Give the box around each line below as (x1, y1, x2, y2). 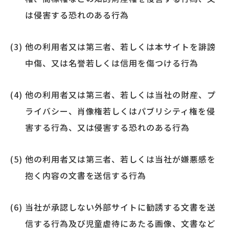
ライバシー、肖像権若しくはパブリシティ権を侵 (25, 104, 215, 117)
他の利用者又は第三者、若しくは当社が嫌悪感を (25, 152, 216, 165)
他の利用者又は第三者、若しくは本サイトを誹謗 (25, 40, 216, 53)
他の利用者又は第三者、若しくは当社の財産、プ (25, 88, 216, 101)
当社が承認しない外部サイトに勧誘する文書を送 (25, 200, 216, 213)
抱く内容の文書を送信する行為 (25, 169, 147, 181)
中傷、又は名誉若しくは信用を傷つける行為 (25, 56, 198, 69)
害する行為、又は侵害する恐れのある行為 (25, 121, 190, 133)
